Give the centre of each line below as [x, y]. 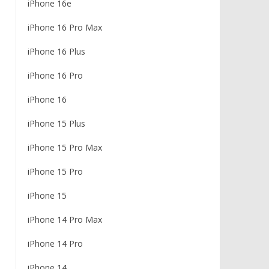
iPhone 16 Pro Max [65, 27]
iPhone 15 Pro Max [65, 147]
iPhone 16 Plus [56, 51]
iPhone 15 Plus [56, 123]
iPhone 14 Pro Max [65, 219]
